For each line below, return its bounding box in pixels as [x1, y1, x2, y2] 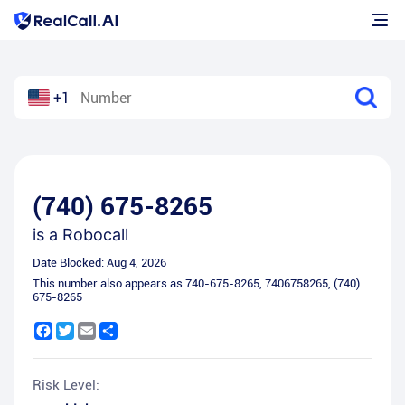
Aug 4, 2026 [107, 256, 166, 269]
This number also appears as [33, 277, 185, 290]
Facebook [52, 322, 108, 336]
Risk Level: [33, 377, 99, 393]
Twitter [74, 322, 115, 336]
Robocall [62, 225, 128, 244]
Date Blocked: [33, 256, 107, 269]
